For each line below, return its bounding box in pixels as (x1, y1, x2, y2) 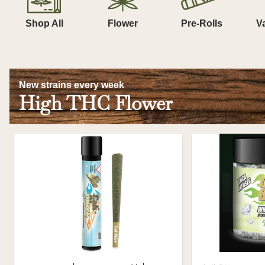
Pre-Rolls (180, 18, 222, 29)
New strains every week (19, 80, 124, 91)
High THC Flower (19, 91, 173, 116)
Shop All (25, 18, 63, 29)
